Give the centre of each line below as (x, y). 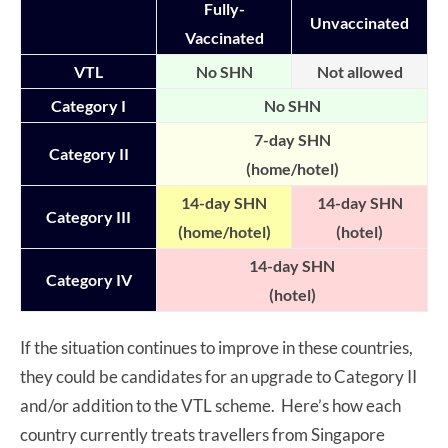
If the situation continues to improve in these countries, (216, 347)
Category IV (88, 279)
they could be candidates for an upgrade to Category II (218, 376)
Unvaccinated (359, 22)
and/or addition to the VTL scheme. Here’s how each (210, 405)
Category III (88, 216)
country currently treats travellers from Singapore (202, 434)
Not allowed (359, 71)
